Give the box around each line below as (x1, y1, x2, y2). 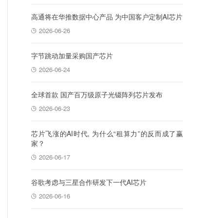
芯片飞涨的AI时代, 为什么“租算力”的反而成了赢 (31, 128, 183, 138)
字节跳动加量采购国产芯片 (31, 50, 113, 60)
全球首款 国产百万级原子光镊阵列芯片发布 (31, 89, 163, 99)
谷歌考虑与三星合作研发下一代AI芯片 (31, 177, 146, 187)
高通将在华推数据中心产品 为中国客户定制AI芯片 (31, 11, 182, 21)
